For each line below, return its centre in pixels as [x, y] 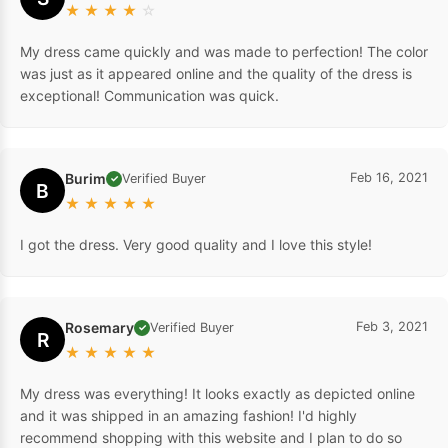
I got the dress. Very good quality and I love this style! [196, 245]
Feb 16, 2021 [389, 178]
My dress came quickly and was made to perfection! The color [224, 52]
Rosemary [99, 328]
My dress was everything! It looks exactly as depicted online [217, 394]
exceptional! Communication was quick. [149, 96]
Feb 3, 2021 [392, 327]
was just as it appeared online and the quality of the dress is [216, 74]
